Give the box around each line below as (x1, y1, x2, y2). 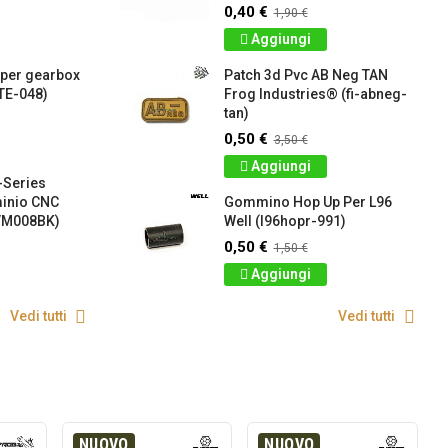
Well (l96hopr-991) (223, 213, 346, 230)
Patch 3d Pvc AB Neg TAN (223, 67, 388, 84)
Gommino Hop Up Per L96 (223, 194, 392, 211)
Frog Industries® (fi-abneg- (223, 86, 407, 103)
